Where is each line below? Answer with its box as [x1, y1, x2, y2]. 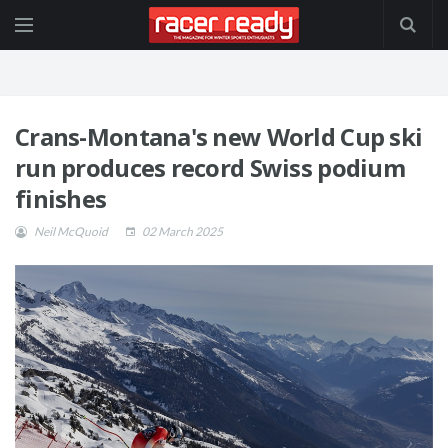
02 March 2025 [140, 224, 223, 239]
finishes [15, 182, 107, 215]
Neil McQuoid [32, 224, 108, 239]
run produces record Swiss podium [15, 151, 405, 184]
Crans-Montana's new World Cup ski [15, 120, 423, 153]
